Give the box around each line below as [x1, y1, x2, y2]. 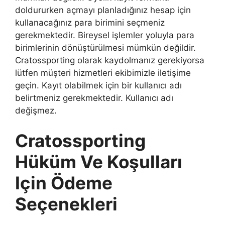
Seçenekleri [15, 193, 118, 214]
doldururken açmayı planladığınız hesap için [15, 5, 191, 16]
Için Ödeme [15, 172, 113, 193]
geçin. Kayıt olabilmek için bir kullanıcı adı [15, 80, 182, 91]
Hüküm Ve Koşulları [15, 151, 182, 172]
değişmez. [15, 105, 57, 116]
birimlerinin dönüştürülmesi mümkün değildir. [15, 43, 196, 53]
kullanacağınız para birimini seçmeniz [15, 18, 165, 28]
